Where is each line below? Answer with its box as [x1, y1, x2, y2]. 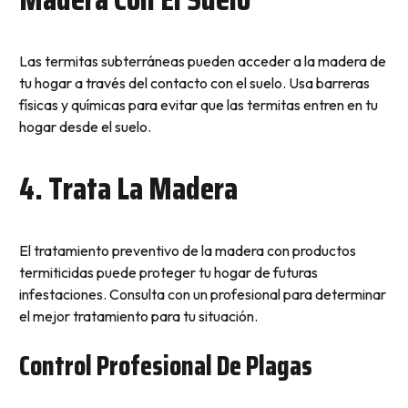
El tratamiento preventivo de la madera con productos [18, 241, 356, 260]
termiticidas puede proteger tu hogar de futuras [18, 263, 318, 282]
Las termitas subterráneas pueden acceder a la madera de [18, 52, 386, 71]
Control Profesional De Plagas [18, 344, 312, 388]
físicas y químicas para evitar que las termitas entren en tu [18, 96, 378, 115]
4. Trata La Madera [18, 163, 238, 214]
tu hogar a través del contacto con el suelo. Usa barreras [18, 74, 370, 93]
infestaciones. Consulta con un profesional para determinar [18, 285, 386, 304]
